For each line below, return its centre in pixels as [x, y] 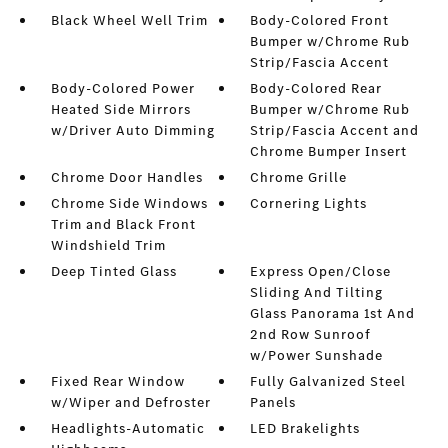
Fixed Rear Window [117, 381]
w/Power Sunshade [317, 355]
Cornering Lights [309, 203]
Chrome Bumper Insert [329, 151]
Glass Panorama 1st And [333, 313]
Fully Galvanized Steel [328, 381]
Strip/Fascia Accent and [335, 130]
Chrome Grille [299, 177]
